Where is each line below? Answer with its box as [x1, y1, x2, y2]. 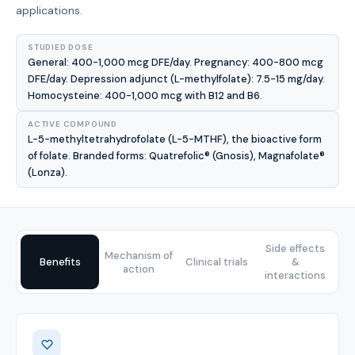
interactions [265, 269, 326, 282]
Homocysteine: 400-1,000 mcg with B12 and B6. [28, 89, 262, 102]
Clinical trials [185, 255, 248, 269]
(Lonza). [28, 166, 67, 179]
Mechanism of [104, 248, 173, 262]
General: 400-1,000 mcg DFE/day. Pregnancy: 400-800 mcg [28, 55, 323, 69]
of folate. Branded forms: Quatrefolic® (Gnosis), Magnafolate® [28, 149, 325, 162]
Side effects [265, 242, 325, 255]
